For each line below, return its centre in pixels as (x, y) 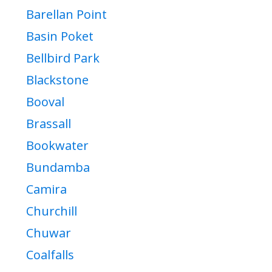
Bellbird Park (63, 58)
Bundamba (58, 168)
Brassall (49, 124)
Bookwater (57, 146)
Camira (46, 189)
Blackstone (57, 80)
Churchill (52, 211)
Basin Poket (60, 36)
